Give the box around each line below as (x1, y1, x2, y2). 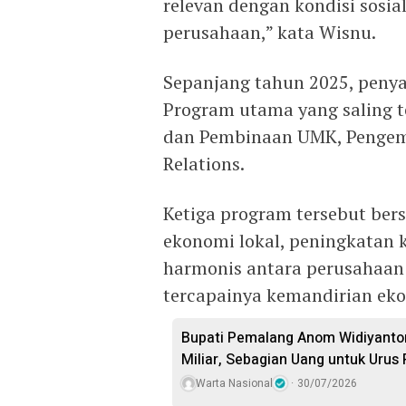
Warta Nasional (196, 374, 273, 391)
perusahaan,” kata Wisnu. (163, 19, 376, 44)
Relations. (163, 150, 245, 176)
